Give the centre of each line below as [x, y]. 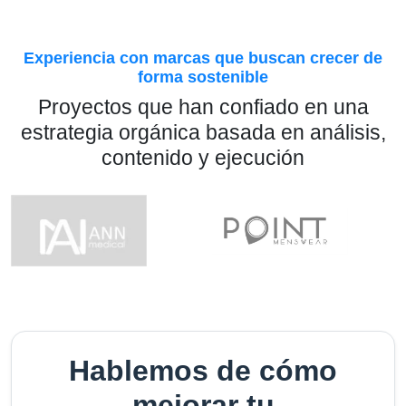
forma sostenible [203, 77]
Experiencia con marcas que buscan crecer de [203, 58]
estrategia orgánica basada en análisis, [203, 133]
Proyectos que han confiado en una [203, 107]
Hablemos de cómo [203, 370]
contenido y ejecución [203, 158]
